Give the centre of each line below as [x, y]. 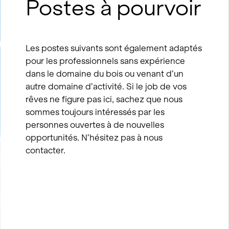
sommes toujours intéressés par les [95, 112]
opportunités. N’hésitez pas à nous [94, 137]
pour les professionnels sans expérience [106, 61]
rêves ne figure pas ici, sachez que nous [104, 99]
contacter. [46, 150]
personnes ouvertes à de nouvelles [95, 124]
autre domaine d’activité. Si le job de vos [106, 86]
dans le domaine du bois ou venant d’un [105, 73]
